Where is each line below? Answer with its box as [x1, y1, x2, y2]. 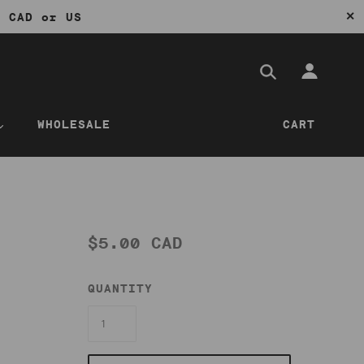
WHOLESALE [37, 117, 110, 132]
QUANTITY [88, 281, 153, 297]
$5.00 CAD [88, 232, 183, 254]
